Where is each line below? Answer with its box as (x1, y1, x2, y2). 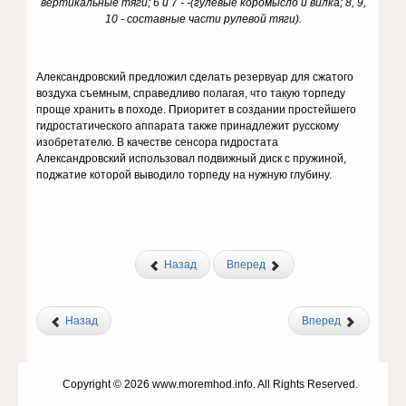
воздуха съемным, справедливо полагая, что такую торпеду (36, 87, 346, 100)
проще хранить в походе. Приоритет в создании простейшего (36, 103, 357, 116)
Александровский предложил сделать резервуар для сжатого (36, 71, 354, 83)
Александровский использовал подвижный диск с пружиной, (36, 152, 347, 165)
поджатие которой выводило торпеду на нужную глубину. (36, 169, 333, 181)
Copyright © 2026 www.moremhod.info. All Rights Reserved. (62, 378, 358, 391)
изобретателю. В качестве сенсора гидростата (36, 136, 279, 149)
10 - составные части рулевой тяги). (104, 13, 302, 25)
